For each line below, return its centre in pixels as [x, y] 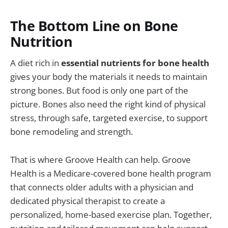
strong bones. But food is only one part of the [99, 91]
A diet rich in [36, 63]
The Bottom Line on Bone [94, 25]
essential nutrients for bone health [135, 63]
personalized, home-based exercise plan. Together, [111, 214]
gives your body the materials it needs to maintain [109, 77]
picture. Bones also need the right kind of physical [108, 104]
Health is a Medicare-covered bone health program [111, 173]
